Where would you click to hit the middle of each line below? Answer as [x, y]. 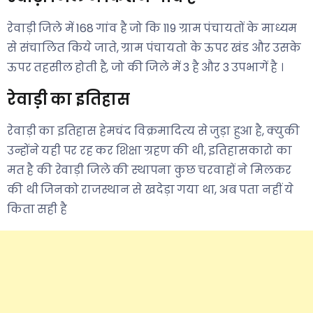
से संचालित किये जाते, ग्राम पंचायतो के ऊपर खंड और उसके [154, 48]
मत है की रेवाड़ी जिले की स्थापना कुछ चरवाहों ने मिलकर [150, 170]
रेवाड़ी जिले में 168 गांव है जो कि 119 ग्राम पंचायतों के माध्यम [152, 28]
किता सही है [37, 209]
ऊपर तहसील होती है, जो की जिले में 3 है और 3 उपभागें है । [145, 67]
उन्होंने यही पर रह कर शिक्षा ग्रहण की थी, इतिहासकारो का [150, 151]
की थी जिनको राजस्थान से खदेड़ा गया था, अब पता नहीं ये [150, 190]
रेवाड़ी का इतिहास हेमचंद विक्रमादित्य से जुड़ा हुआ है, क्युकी [153, 131]
